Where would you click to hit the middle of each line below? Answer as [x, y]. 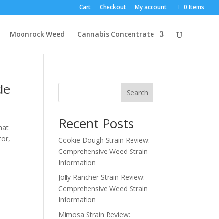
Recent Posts [96, 123]
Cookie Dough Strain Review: [104, 140]
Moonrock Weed [37, 34]
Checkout [113, 7]
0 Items [194, 7]
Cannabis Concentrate [115, 34]
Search [137, 92]
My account [151, 7]
